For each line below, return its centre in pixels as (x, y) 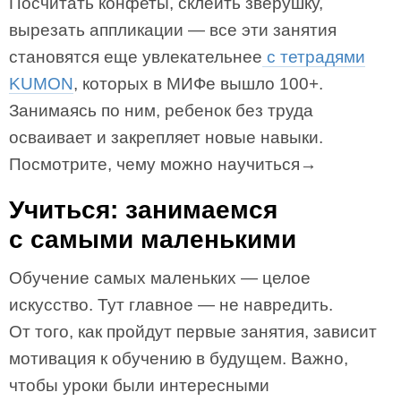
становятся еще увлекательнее (136, 57)
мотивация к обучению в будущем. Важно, (179, 358)
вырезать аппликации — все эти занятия (173, 30)
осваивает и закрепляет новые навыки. (166, 137)
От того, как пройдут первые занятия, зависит (193, 332)
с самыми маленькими (153, 239)
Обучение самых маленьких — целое (160, 278)
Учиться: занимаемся (143, 210)
